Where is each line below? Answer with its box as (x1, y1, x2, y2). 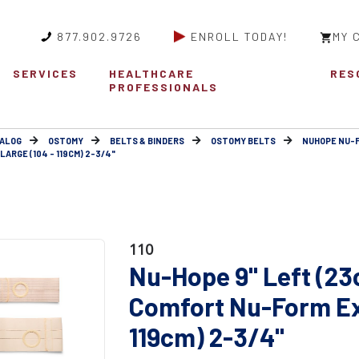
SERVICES (12, 67, 78, 81)
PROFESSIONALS (109, 80, 219, 95)
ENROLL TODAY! (191, 30, 288, 43)
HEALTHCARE (109, 67, 195, 81)
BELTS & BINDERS (110, 135, 184, 147)
